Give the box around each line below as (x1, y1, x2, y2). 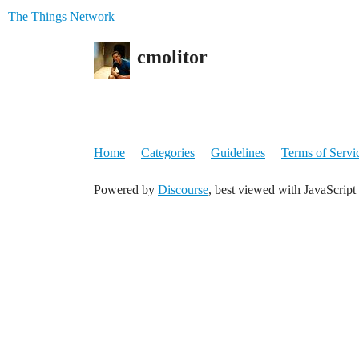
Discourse (158, 183, 208, 196)
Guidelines (211, 146, 265, 159)
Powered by (94, 183, 158, 196)
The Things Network (8, 10, 115, 23)
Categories (141, 146, 195, 159)
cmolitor (137, 46, 208, 68)
